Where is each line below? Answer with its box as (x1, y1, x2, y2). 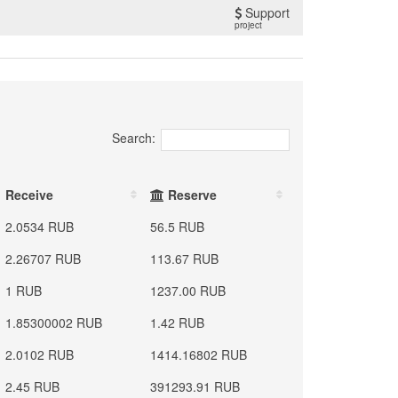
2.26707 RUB (5, 250, 82, 267)
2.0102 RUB (5, 346, 75, 363)
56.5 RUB (150, 218, 205, 235)
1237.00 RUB (150, 282, 227, 299)
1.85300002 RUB (5, 314, 103, 331)
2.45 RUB (5, 378, 60, 395)
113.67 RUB (150, 250, 219, 267)
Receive (5, 186, 54, 203)
